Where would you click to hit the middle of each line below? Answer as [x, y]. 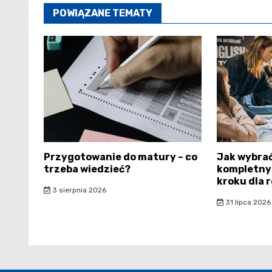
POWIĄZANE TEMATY [103, 13]
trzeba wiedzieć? [87, 169]
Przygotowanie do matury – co [121, 157]
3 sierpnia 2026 [78, 190]
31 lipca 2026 [247, 202]
